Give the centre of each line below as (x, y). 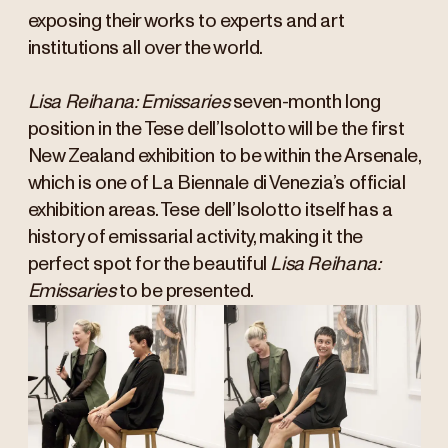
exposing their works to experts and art (186, 22)
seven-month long (305, 103)
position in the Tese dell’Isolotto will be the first (216, 130)
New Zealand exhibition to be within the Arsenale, (224, 157)
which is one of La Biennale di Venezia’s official (216, 184)
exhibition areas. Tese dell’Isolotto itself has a (210, 211)
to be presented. (184, 292)
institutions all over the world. (145, 49)
